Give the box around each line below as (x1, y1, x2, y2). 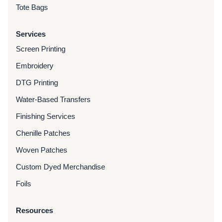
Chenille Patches (16, 128, 70, 137)
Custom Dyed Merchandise (16, 162, 105, 171)
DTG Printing (16, 78, 58, 87)
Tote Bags (16, 2, 48, 11)
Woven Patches (16, 145, 67, 154)
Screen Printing (16, 44, 65, 53)
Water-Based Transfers (16, 95, 91, 104)
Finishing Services (16, 111, 75, 120)
